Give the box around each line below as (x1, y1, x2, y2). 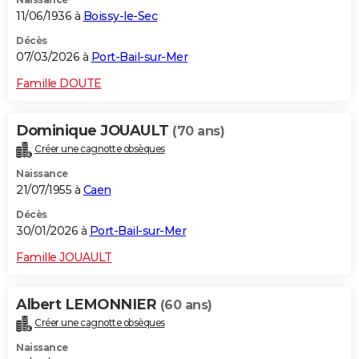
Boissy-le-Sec (83, 9, 157, 24)
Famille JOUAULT (16, 250, 112, 265)
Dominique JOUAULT (16, 122, 172, 140)
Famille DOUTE (16, 76, 102, 91)
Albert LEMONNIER (16, 296, 160, 314)
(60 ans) (159, 297, 212, 313)
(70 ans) (172, 123, 224, 139)
